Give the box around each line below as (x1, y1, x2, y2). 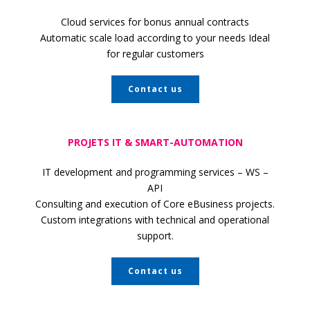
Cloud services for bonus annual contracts (61, 15, 249, 28)
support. (136, 229, 174, 242)
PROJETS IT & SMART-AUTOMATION (67, 136, 243, 149)
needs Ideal (216, 31, 270, 44)
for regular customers (106, 47, 204, 60)
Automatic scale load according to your (40, 31, 216, 44)
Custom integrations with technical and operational (41, 213, 269, 226)
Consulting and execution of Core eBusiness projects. (35, 197, 275, 210)
